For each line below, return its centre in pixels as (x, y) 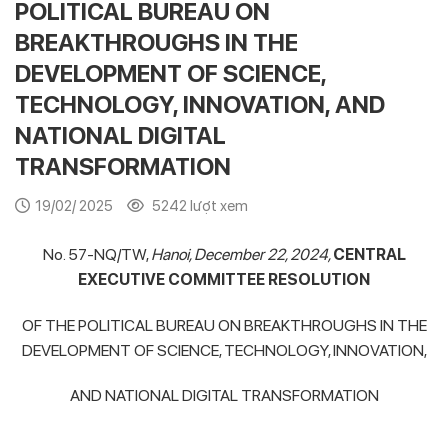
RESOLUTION (319, 279)
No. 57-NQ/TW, (96, 254)
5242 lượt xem (198, 205)
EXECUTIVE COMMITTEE (173, 279)
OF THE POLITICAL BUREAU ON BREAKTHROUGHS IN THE (224, 325)
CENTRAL (369, 254)
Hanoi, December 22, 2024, (241, 254)
